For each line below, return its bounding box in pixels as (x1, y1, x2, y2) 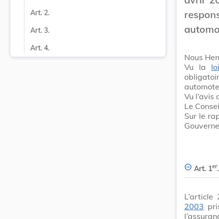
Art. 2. (30, 8, 49, 17)
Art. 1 (194, 164, 212, 173)
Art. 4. (30, 44, 49, 52)
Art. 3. (30, 26, 49, 35)
